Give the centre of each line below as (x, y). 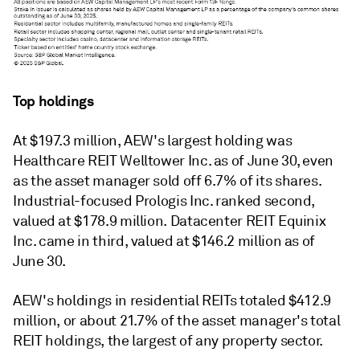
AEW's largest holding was (208, 140)
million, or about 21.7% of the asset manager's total (177, 320)
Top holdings (53, 100)
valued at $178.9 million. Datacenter (129, 221)
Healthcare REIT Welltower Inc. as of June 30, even (174, 160)
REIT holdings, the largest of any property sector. (168, 340)
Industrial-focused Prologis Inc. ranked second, (164, 200)
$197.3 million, (77, 140)
